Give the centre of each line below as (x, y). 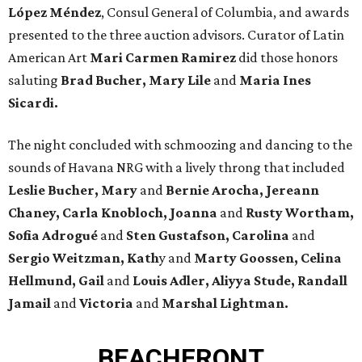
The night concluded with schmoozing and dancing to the (180, 145)
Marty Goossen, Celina (268, 258)
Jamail (29, 303)
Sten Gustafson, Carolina (208, 236)
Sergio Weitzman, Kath (84, 258)
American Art (49, 58)
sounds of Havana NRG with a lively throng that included (177, 168)
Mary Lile (180, 80)
